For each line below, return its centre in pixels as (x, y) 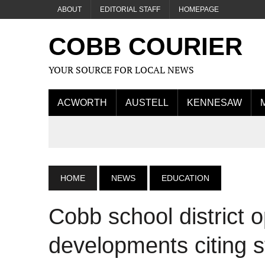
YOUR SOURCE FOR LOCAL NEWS (121, 70)
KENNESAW (214, 103)
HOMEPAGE (199, 9)
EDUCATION (185, 178)
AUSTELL (147, 103)
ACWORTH (82, 103)
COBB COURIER (146, 46)
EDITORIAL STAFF (130, 9)
